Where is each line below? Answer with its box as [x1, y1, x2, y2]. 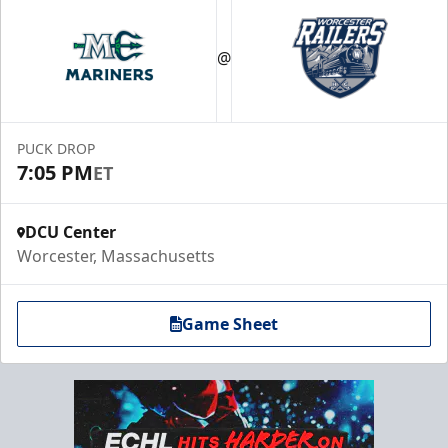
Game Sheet [182, 313, 278, 335]
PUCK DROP [17, 139, 95, 158]
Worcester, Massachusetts [17, 245, 215, 267]
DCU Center [25, 221, 116, 243]
